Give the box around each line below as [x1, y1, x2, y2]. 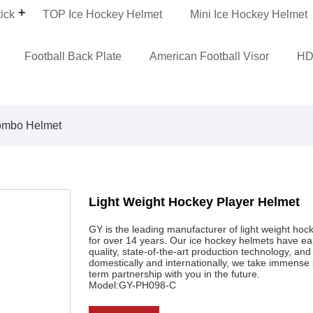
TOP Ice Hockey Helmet [43, 8, 163, 20]
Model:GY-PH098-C [89, 279, 177, 291]
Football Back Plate [24, 50, 122, 62]
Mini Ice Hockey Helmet [190, 8, 308, 20]
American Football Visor [150, 50, 270, 62]
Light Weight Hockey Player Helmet [89, 194, 300, 209]
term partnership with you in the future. [89, 268, 261, 279]
